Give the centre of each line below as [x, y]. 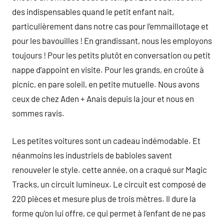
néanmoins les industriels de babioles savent [92, 155]
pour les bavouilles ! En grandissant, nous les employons [112, 40]
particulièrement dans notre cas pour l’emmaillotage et [110, 26]
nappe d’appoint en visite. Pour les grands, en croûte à [108, 69]
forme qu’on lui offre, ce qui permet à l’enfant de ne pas [109, 213]
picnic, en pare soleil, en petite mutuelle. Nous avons [106, 84]
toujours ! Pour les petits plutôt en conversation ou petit [111, 55]
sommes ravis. [38, 113]
